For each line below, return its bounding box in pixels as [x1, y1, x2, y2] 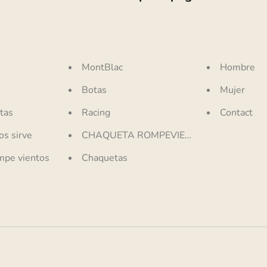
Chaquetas [82, 151, 128, 164]
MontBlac [82, 60, 123, 74]
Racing [82, 105, 111, 119]
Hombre [219, 60, 255, 74]
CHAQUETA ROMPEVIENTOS [82, 128, 211, 142]
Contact [219, 105, 253, 119]
